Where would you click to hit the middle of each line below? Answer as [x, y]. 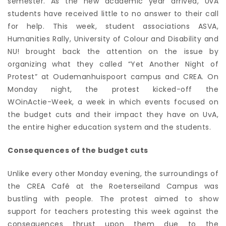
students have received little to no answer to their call [113, 14]
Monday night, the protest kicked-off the [113, 90]
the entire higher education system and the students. [109, 127]
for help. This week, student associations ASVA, [113, 26]
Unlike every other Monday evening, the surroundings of [113, 174]
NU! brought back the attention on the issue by [113, 52]
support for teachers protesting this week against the [113, 212]
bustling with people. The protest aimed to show [113, 199]
